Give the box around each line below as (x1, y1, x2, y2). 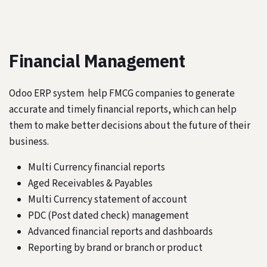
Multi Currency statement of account (28, 192, 187, 207)
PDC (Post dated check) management (28, 208, 189, 223)
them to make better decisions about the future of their (9, 118, 250, 133)
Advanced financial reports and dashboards (28, 224, 213, 239)
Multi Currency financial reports (28, 160, 165, 175)
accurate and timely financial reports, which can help (9, 102, 237, 117)
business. (9, 134, 49, 149)
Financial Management (9, 49, 185, 72)
